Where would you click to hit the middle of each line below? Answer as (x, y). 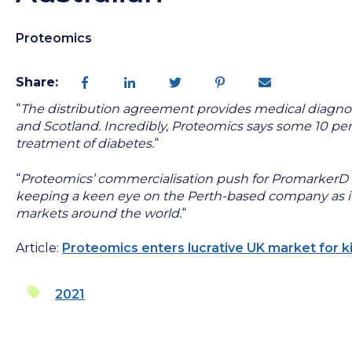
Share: (37, 82)
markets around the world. (99, 213)
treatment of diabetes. (85, 144)
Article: (37, 248)
